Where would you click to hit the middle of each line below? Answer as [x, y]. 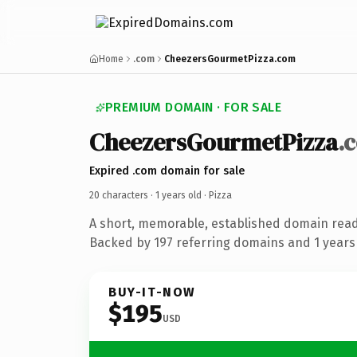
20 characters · [122, 195]
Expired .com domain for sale [167, 171]
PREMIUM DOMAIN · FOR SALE [193, 107]
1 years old [178, 195]
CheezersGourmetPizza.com [230, 59]
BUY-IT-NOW [152, 292]
